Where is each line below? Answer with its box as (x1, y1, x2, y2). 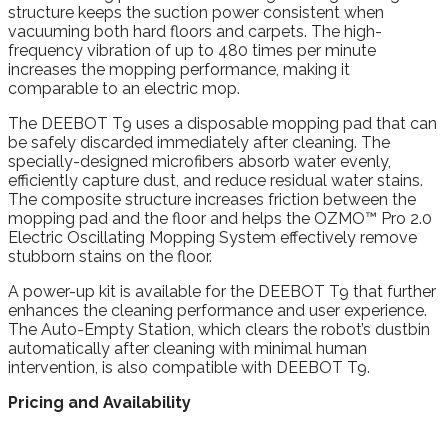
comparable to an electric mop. (8, 79, 240, 99)
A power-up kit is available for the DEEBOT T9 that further (8, 282, 436, 302)
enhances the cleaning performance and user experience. (8, 301, 427, 321)
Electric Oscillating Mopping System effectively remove (8, 228, 417, 248)
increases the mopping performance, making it (8, 60, 350, 80)
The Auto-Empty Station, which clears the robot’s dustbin (8, 320, 430, 340)
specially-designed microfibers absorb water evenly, (8, 152, 391, 172)
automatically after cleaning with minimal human (8, 339, 367, 359)
